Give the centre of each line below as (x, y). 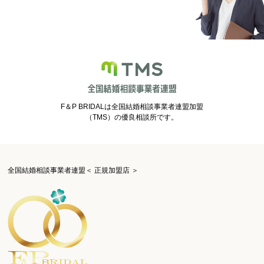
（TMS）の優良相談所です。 (132, 118)
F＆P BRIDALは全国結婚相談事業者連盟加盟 (132, 107)
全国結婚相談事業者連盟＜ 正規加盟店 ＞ (73, 171)
